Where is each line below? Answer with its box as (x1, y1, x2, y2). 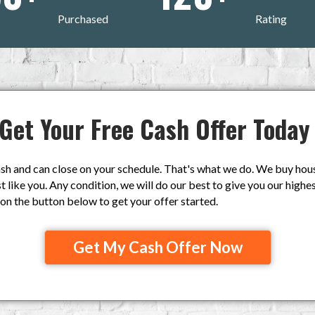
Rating (255, 12, 287, 26)
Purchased (58, 12, 109, 26)
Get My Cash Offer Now (72, 238, 243, 257)
